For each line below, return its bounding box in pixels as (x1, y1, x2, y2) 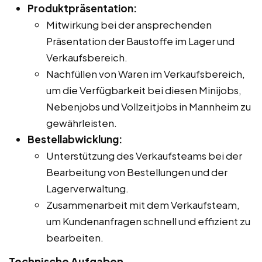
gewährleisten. (46, 116, 117, 129)
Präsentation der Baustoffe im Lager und (46, 34, 235, 47)
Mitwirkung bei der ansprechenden (46, 18, 212, 31)
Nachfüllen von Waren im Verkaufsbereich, (46, 67, 245, 80)
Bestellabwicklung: (27, 132, 122, 146)
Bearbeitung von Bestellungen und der (46, 165, 227, 178)
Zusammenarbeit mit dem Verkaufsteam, (46, 198, 240, 211)
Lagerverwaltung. (46, 181, 129, 195)
